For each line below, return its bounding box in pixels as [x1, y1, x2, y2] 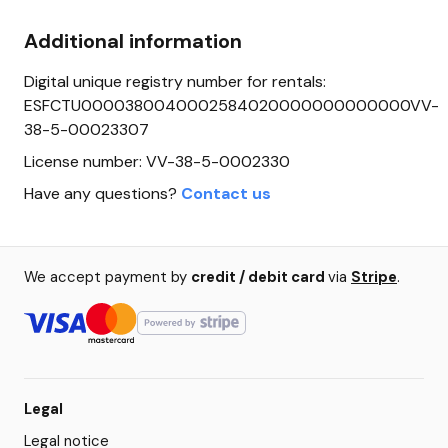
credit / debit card [191, 267, 328, 288]
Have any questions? [24, 183, 177, 205]
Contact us [181, 183, 271, 205]
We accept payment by [24, 267, 191, 288]
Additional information [24, 28, 242, 55]
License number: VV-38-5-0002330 [24, 151, 290, 173]
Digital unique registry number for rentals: [24, 71, 326, 93]
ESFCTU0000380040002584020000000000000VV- [24, 95, 439, 117]
